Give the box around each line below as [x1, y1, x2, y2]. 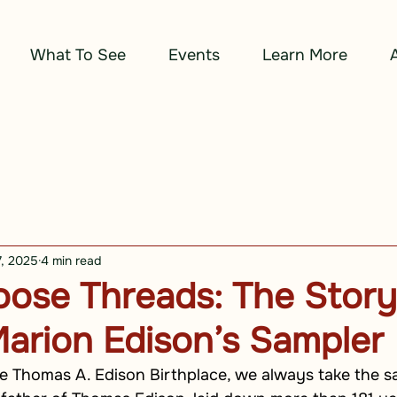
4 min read [41, 252, 101, 269]
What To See [30, 45, 126, 65]
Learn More [262, 45, 347, 65]
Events [168, 45, 220, 65]
